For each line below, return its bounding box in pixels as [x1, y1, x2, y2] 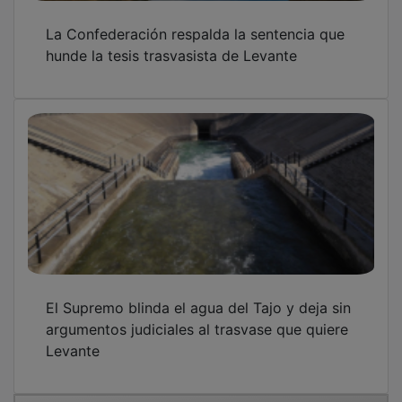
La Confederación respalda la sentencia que [46, 12, 345, 31]
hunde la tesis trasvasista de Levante [46, 33, 297, 52]
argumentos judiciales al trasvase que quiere [46, 307, 348, 326]
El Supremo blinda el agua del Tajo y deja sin [46, 285, 351, 304]
